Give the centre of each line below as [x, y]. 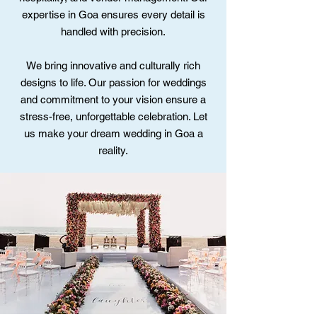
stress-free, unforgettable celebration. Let [113, 116]
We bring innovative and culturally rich [113, 65]
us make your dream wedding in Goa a [113, 133]
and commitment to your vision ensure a [113, 99]
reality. [113, 150]
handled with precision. [113, 31]
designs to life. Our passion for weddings [113, 82]
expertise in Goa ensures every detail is [113, 15]
